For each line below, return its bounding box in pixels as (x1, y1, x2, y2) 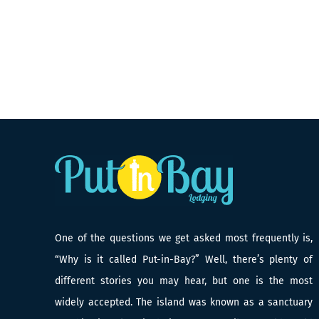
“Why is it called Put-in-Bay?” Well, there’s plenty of (54, 253, 313, 266)
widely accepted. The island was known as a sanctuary (54, 296, 313, 308)
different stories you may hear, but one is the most (54, 275, 313, 287)
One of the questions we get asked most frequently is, (54, 232, 313, 244)
